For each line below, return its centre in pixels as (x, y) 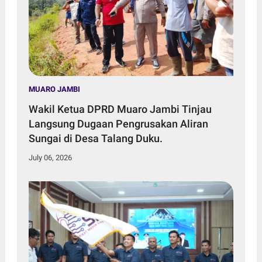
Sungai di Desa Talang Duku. (95, 139)
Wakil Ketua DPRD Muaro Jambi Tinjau (120, 109)
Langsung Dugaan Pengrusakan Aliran (118, 124)
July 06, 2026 (50, 158)
